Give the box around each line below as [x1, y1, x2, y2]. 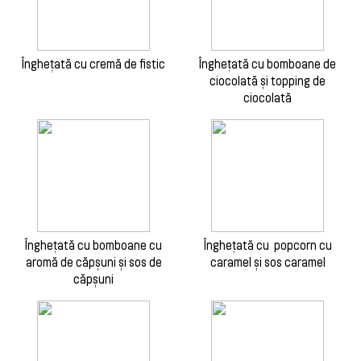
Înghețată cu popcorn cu [203, 238, 332, 252]
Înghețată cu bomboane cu [25, 238, 162, 252]
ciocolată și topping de [210, 73, 326, 88]
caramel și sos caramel [210, 255, 326, 269]
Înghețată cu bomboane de [199, 56, 336, 71]
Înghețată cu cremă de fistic [22, 56, 165, 71]
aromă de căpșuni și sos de [25, 255, 162, 269]
